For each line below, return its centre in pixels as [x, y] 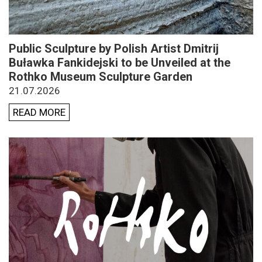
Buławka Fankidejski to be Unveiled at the [120, 62]
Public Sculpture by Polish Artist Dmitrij [114, 48]
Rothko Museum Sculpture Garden [101, 76]
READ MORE [39, 112]
